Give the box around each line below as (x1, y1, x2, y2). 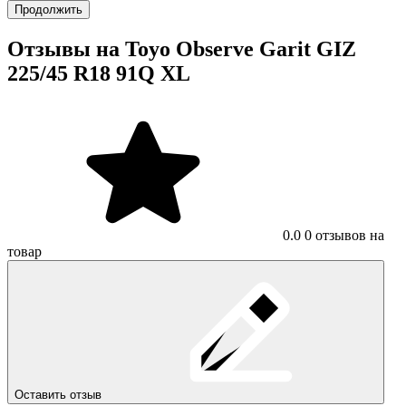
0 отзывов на (304, 227, 384, 244)
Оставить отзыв (14, 388, 105, 402)
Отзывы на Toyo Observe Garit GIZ (7, 37, 356, 62)
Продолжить (14, 3, 82, 17)
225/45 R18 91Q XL (7, 62, 190, 86)
